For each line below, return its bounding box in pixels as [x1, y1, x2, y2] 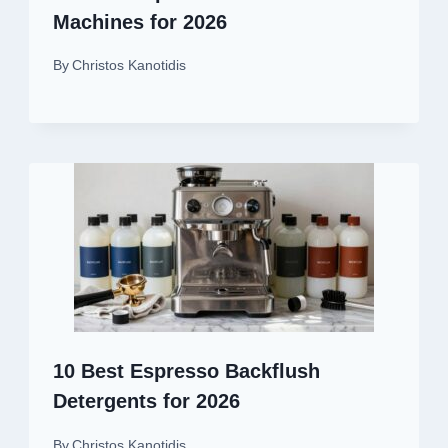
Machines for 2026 [53, 10, 227, 33]
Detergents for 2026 [53, 390, 240, 413]
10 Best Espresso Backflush [53, 360, 320, 383]
